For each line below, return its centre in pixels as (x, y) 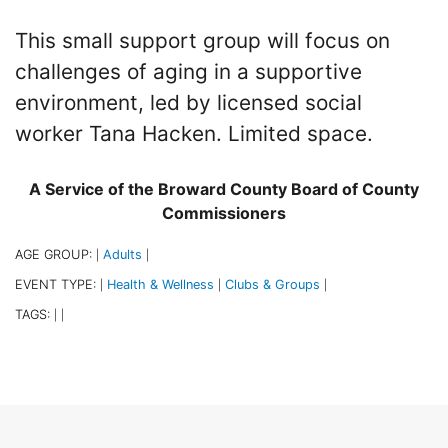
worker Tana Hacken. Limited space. (194, 133)
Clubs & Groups (272, 285)
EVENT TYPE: (57, 285)
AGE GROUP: (55, 255)
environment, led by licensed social (188, 102)
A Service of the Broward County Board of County (224, 189)
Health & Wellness (160, 285)
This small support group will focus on (202, 40)
